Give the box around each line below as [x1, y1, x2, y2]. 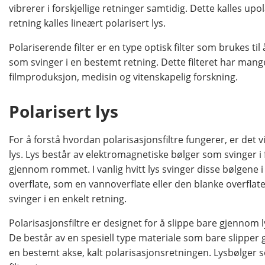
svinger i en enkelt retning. [9, 192, 127, 205]
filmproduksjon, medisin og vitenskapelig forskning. [9, 70, 238, 83]
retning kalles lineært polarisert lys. [9, 16, 166, 30]
